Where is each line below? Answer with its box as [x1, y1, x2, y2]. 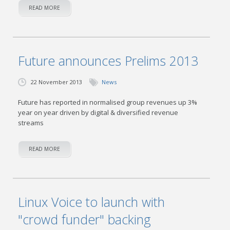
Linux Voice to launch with [18, 193, 165, 210]
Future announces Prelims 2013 [18, 52, 199, 69]
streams [18, 118, 44, 127]
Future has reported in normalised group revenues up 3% [18, 98, 198, 107]
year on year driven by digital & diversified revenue [18, 108, 179, 117]
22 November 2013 [31, 78, 83, 86]
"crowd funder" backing [18, 210, 151, 228]
